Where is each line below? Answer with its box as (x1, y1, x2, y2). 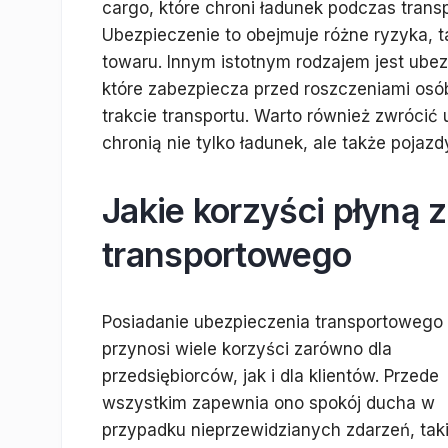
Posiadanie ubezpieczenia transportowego (102, 312, 443, 332)
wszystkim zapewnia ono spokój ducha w (102, 393, 435, 413)
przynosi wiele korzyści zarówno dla (102, 339, 392, 359)
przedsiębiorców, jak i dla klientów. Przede (102, 366, 439, 386)
